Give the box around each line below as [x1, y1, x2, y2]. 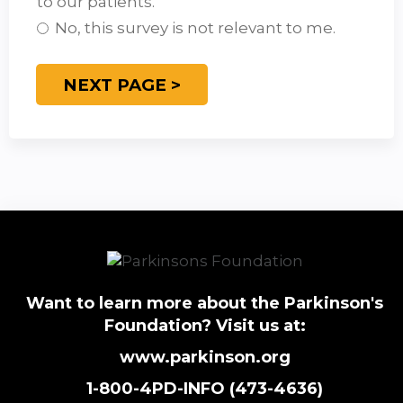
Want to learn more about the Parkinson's [26, 292, 383, 313]
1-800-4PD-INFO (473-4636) [86, 378, 323, 399]
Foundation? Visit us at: [103, 315, 306, 336]
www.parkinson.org [119, 346, 291, 367]
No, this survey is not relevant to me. [55, 19, 336, 38]
